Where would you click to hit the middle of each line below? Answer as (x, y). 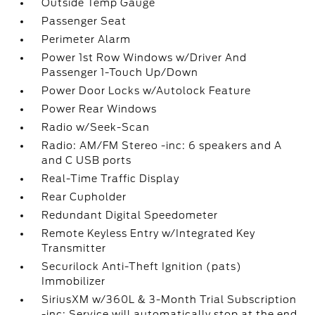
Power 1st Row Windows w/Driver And (144, 58)
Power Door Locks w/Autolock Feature (147, 91)
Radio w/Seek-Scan (96, 127)
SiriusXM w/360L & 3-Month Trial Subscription (169, 300)
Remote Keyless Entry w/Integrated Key (149, 233)
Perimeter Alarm (86, 39)
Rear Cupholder (84, 197)
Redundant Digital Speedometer (130, 215)
